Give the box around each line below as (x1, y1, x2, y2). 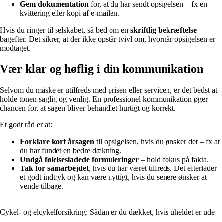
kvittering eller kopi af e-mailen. (20, 9, 119, 18)
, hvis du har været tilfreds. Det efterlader (89, 164, 217, 173)
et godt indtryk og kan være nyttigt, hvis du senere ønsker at (20, 173, 207, 182)
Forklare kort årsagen (20, 137, 94, 146)
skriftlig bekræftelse (130, 26, 197, 35)
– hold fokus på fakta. (139, 155, 209, 164)
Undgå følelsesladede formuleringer (20, 155, 139, 164)
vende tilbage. (20, 182, 63, 191)
